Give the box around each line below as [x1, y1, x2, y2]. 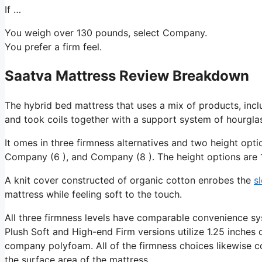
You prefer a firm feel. [5, 40, 102, 53]
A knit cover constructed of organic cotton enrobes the [5, 174, 254, 186]
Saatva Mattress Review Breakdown [5, 67, 249, 84]
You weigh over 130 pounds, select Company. [5, 26, 207, 39]
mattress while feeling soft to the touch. [5, 188, 182, 200]
